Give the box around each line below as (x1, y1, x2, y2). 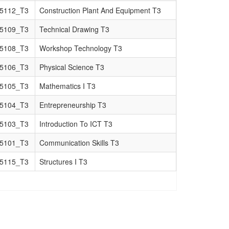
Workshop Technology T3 (39, 43, 122, 53)
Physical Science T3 (39, 62, 104, 72)
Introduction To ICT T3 (39, 119, 112, 129)
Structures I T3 (39, 156, 87, 167)
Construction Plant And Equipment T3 (39, 5, 161, 15)
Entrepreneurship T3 (39, 100, 106, 110)
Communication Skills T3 (39, 138, 119, 148)
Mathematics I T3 (39, 81, 96, 91)
